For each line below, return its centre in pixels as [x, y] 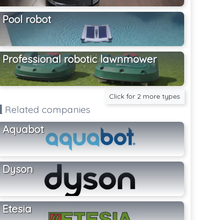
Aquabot [23, 129]
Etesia [17, 208]
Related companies [47, 109]
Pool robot [27, 19]
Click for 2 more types [145, 96]
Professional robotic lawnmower [80, 59]
